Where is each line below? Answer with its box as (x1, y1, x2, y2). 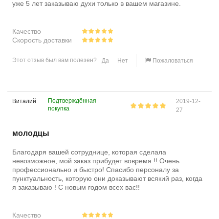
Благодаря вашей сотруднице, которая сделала (12, 148, 166, 156)
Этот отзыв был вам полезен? (12, 57, 97, 64)
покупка (47, 105, 69, 112)
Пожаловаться (153, 57, 193, 65)
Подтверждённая (47, 97, 96, 105)
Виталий (12, 98, 36, 105)
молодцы (12, 129, 49, 138)
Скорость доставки (12, 36, 72, 44)
